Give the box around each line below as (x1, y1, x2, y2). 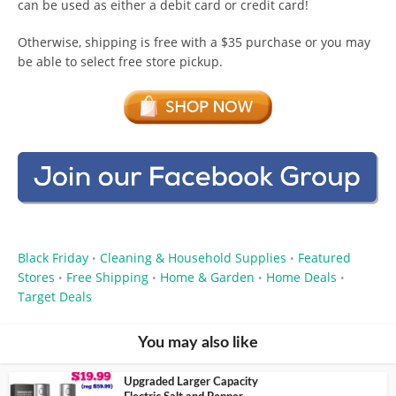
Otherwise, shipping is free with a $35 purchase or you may (18, 33, 370, 50)
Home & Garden (160, 269, 255, 286)
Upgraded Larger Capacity (124, 377, 258, 389)
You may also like (138, 335, 258, 352)
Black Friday (18, 249, 88, 267)
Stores (18, 269, 55, 286)
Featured (298, 249, 351, 267)
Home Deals (266, 269, 337, 286)
